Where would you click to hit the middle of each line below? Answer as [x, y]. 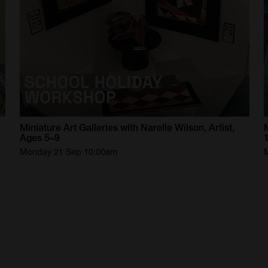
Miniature [41, 128]
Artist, [222, 128]
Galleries [99, 128]
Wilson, [191, 128]
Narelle [157, 128]
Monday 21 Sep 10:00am [69, 152]
